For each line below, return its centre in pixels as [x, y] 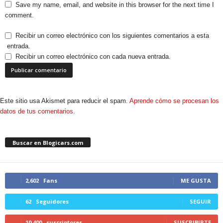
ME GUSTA [196, 180]
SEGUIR [200, 201]
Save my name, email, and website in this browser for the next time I [115, 5]
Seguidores [52, 201]
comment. [19, 15]
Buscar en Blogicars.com [48, 142]
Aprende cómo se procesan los [174, 101]
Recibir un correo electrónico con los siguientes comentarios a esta [112, 36]
